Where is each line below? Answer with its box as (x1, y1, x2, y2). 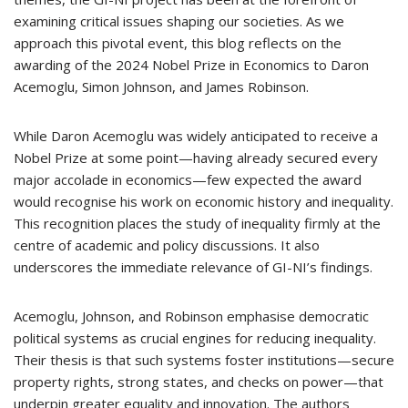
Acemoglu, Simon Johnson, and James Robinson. (14, 77, 309, 96)
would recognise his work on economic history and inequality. (14, 192, 393, 210)
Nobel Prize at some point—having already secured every (14, 148, 378, 167)
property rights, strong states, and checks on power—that (14, 372, 383, 391)
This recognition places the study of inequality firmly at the (14, 214, 381, 232)
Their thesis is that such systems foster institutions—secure (14, 351, 394, 369)
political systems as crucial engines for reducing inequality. (14, 329, 376, 347)
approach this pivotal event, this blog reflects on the (14, 34, 342, 52)
